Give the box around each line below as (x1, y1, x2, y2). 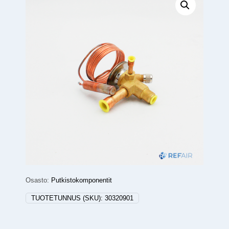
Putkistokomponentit (51, 176, 112, 185)
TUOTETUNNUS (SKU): (31, 194, 105, 202)
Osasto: (26, 176, 51, 185)
